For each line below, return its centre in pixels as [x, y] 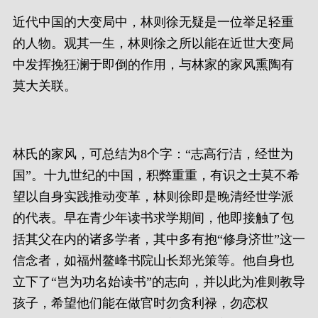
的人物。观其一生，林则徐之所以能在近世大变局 [153, 43]
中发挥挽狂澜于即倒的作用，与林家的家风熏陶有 [153, 65]
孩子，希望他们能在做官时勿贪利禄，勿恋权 [141, 303]
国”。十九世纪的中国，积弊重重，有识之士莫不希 [156, 175]
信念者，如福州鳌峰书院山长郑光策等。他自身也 [153, 261]
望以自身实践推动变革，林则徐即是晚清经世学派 [153, 197]
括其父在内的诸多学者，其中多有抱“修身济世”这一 [159, 239]
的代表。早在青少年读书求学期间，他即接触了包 [153, 218]
